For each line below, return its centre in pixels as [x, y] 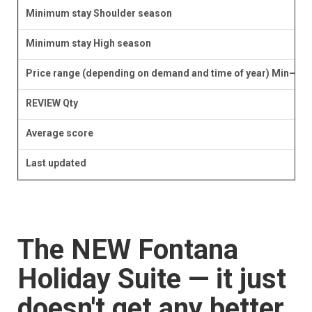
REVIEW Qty [52, 103]
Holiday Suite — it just [151, 279]
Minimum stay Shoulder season [99, 14]
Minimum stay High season [88, 44]
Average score [59, 133]
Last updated [56, 163]
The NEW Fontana [127, 250]
